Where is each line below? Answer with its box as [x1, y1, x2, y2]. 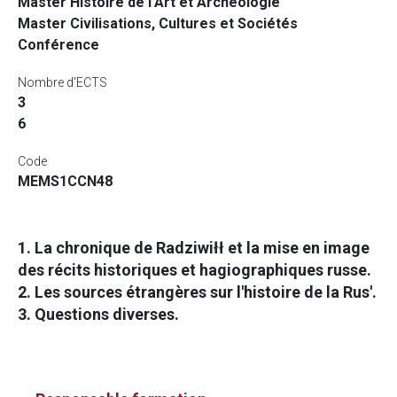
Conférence [18, 36, 99, 53]
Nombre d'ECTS [18, 75, 107, 90]
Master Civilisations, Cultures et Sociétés [18, 15, 298, 32]
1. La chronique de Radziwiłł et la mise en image [18, 238, 370, 257]
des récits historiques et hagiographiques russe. [18, 261, 371, 279]
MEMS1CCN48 [18, 173, 113, 190]
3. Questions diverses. [18, 305, 179, 323]
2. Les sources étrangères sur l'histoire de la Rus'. [18, 283, 377, 301]
